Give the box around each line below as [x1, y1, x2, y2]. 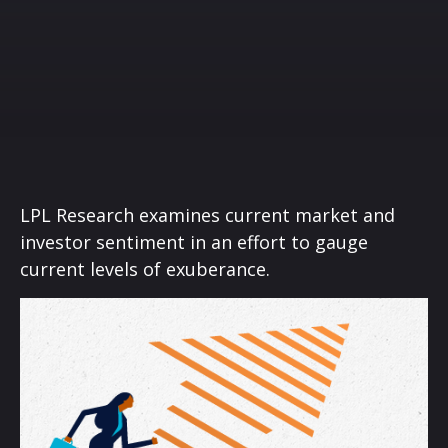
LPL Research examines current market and [20, 203, 395, 227]
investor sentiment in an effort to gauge [20, 230, 368, 254]
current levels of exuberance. [20, 257, 270, 281]
